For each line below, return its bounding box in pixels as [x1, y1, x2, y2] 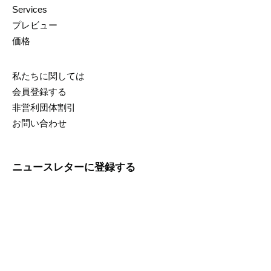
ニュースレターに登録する [12, 162, 135, 174]
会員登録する [12, 87, 67, 97]
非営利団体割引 [12, 102, 76, 113]
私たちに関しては [12, 71, 85, 82]
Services [12, 4, 47, 15]
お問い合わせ [12, 118, 67, 129]
